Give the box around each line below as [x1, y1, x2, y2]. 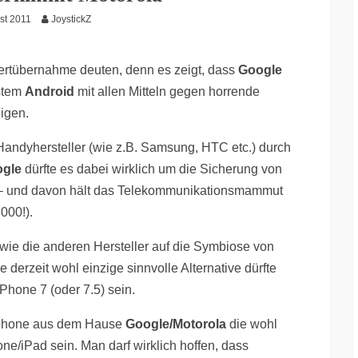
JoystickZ [51, 14, 91, 25]
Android [25, 85, 74, 98]
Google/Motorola [125, 317, 226, 331]
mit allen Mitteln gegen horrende [74, 85, 260, 98]
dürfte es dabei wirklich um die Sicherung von [22, 162, 282, 176]
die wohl [226, 317, 277, 331]
